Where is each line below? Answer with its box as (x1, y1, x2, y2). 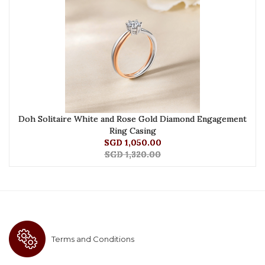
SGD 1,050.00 (104, 137, 161, 148)
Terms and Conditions (51, 234, 134, 244)
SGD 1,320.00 (104, 149, 161, 160)
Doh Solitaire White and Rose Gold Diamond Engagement (18, 114, 247, 125)
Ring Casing (109, 125, 156, 137)
